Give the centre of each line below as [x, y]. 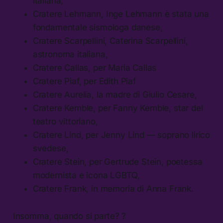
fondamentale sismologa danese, [98, 27]
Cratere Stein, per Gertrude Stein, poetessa [117, 162]
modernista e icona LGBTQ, [86, 175]
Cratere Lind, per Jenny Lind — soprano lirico [121, 135]
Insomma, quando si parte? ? [69, 216]
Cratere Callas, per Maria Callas [95, 67]
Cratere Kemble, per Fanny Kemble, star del [118, 108]
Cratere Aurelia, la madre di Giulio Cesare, [115, 94]
